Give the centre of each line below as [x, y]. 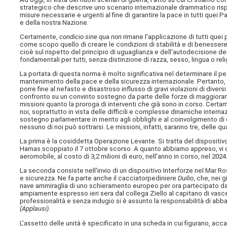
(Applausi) [34, 209]
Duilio [186, 178]
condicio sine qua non [91, 36]
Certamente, [40, 36]
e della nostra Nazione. [54, 22]
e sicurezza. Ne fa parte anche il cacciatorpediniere [99, 178]
